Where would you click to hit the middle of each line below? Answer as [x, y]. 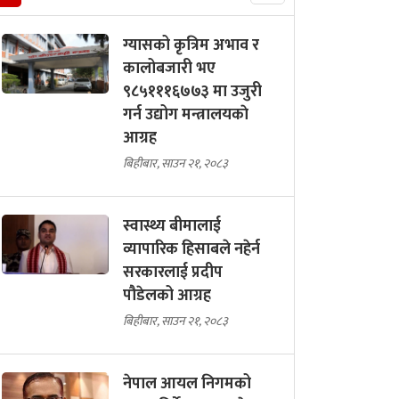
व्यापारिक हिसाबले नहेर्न [191, 249]
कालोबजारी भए [169, 68]
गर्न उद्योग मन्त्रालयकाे [186, 114]
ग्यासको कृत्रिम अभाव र [191, 45]
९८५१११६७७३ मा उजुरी [192, 91]
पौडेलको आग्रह [167, 295]
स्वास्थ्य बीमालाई [172, 226]
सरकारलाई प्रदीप [173, 272]
